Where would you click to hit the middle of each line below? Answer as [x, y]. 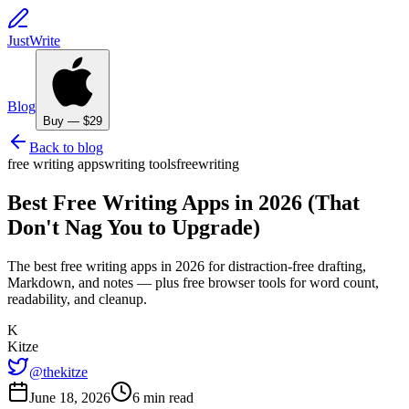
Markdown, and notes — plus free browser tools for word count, [193, 282]
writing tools [140, 164]
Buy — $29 [73, 121]
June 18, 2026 [70, 397]
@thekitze [58, 372]
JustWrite [34, 41]
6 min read [163, 397]
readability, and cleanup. [77, 299]
